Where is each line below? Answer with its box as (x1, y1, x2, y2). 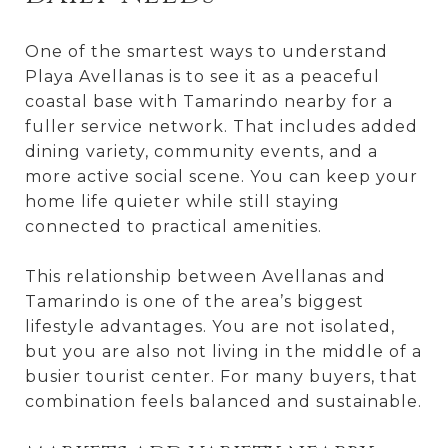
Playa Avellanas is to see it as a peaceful (25, 66, 380, 86)
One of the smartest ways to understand (25, 41, 388, 61)
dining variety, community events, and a (25, 141, 378, 161)
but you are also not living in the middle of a (25, 341, 422, 361)
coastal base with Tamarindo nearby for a (25, 91, 393, 111)
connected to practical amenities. (25, 216, 322, 236)
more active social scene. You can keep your (25, 166, 418, 186)
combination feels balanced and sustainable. (25, 391, 422, 411)
